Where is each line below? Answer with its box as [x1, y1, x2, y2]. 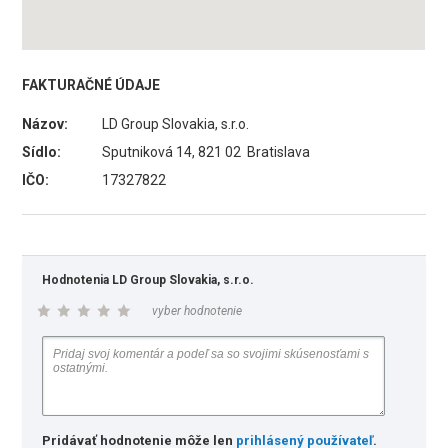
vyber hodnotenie [152, 304, 243, 318]
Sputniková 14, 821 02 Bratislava [102, 144, 311, 160]
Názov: [22, 116, 69, 132]
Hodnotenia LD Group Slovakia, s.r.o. [42, 273, 255, 287]
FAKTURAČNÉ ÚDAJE [22, 77, 161, 93]
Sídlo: [22, 144, 62, 160]
